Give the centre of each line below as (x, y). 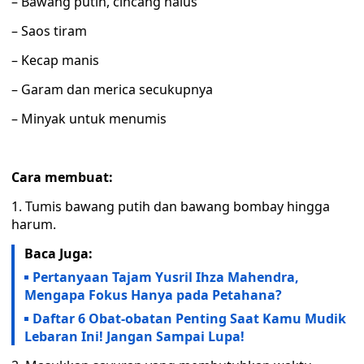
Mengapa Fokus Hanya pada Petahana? (153, 295)
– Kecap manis (55, 60)
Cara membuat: (62, 177)
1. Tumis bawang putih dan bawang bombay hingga (171, 206)
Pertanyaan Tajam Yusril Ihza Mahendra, (166, 277)
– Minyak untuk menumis (89, 119)
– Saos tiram (49, 31)
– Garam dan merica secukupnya (112, 89)
